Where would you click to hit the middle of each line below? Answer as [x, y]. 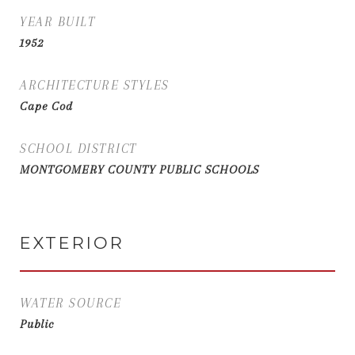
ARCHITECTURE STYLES [95, 85]
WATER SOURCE [71, 303]
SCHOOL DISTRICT [78, 149]
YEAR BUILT [57, 22]
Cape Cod [46, 106]
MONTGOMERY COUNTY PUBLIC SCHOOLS [139, 170]
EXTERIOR [72, 243]
